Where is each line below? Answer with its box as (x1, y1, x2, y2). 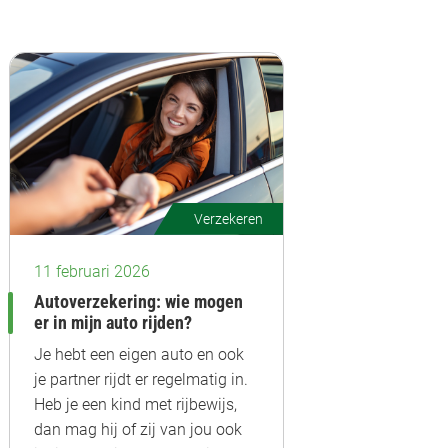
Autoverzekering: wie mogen (34, 291, 243, 312)
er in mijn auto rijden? (34, 312, 192, 333)
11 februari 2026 (34, 261, 150, 281)
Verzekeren (194, 210, 263, 227)
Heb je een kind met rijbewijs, (34, 394, 237, 414)
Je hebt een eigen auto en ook (34, 344, 244, 364)
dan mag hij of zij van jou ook (34, 419, 242, 439)
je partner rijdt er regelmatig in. (34, 369, 248, 389)
